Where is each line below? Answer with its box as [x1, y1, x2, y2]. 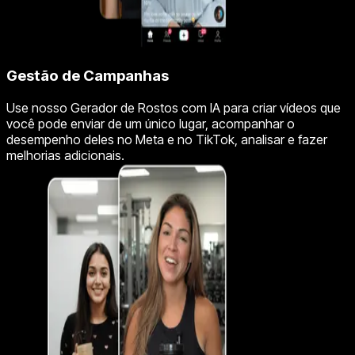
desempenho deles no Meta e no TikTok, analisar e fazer [6, 131, 327, 147]
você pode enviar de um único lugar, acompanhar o [6, 115, 295, 132]
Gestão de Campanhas [6, 67, 169, 86]
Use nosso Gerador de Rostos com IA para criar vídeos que [6, 99, 341, 116]
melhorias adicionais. [6, 147, 124, 163]
